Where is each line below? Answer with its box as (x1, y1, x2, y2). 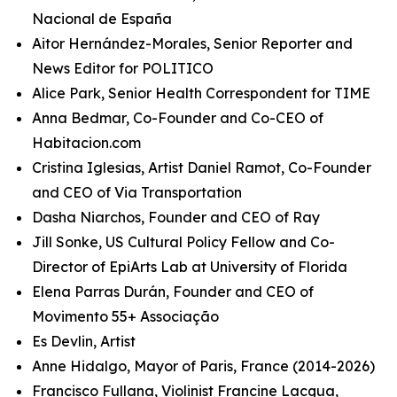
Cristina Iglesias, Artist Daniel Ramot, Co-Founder (32, 159, 371, 176)
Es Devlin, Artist (32, 332, 136, 350)
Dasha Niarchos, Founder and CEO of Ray (32, 208, 320, 226)
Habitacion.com (32, 134, 141, 152)
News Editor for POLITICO (32, 59, 214, 77)
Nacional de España (32, 10, 172, 27)
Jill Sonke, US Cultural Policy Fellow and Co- (32, 233, 335, 251)
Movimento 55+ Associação (32, 307, 219, 325)
